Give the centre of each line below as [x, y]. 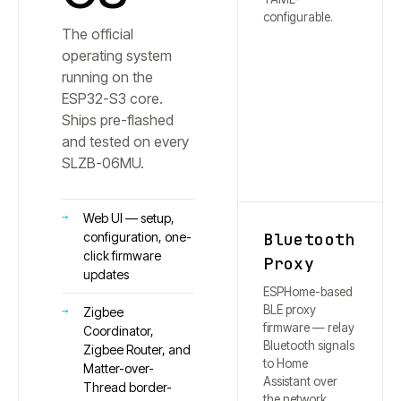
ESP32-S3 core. [112, 99]
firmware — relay [309, 327]
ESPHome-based [308, 291]
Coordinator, [119, 331]
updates [106, 275]
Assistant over [301, 381]
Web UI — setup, [129, 218]
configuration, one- [137, 237]
